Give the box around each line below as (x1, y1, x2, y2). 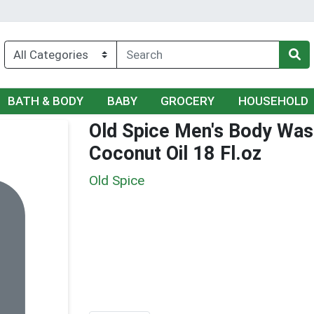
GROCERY (161, 94, 215, 109)
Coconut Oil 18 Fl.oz (89, 142, 261, 165)
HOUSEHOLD (238, 94, 309, 109)
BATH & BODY (7, 94, 83, 109)
